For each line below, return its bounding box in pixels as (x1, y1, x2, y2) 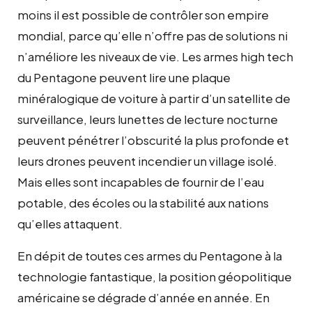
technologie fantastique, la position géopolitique (17, 268, 292, 284)
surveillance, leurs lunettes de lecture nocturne (17, 111, 278, 127)
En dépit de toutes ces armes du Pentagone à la (17, 247, 282, 263)
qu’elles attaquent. (17, 215, 123, 231)
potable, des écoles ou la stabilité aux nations (17, 194, 269, 210)
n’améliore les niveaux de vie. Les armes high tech (17, 48, 293, 64)
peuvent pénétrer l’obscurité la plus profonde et (17, 132, 289, 148)
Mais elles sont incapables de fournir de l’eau (17, 173, 264, 189)
